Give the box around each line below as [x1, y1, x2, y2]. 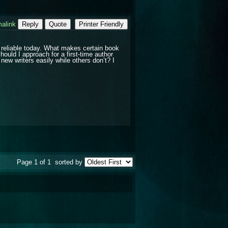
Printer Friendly [79, 20, 124, 28]
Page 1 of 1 [17, 158, 53, 166]
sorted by [53, 158, 84, 166]
